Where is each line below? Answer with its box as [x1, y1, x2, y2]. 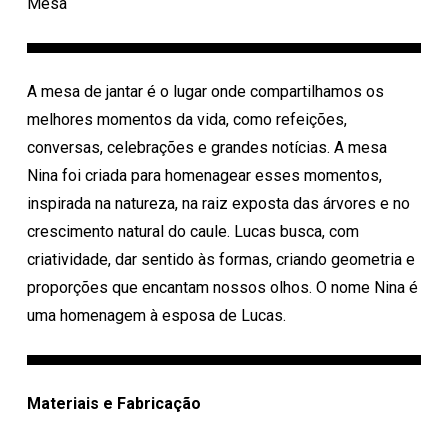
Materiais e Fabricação [26, 394, 201, 413]
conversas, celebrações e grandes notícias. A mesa [26, 138, 387, 157]
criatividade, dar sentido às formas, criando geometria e [26, 250, 415, 269]
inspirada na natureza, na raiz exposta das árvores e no [26, 194, 410, 213]
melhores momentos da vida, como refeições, [26, 110, 347, 129]
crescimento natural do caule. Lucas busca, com [26, 222, 359, 241]
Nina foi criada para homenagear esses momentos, [26, 166, 382, 185]
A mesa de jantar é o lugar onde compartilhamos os [26, 82, 384, 101]
